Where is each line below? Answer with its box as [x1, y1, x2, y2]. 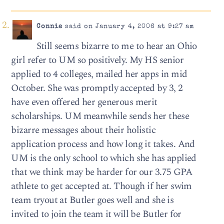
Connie [36, 23, 62, 30]
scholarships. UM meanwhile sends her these [11, 109, 189, 124]
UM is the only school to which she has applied [11, 151, 196, 166]
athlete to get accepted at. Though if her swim [11, 179, 192, 194]
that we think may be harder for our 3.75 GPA [11, 165, 192, 180]
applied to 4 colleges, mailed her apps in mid [11, 67, 187, 82]
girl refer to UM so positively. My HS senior [11, 53, 184, 68]
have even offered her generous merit [11, 95, 157, 110]
